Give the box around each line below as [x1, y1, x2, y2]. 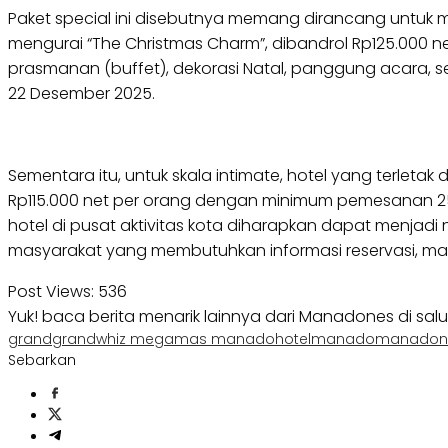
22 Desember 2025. [8, 82, 155, 106]
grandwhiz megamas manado [52, 329, 275, 350]
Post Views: [8, 280, 94, 304]
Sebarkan [8, 350, 76, 371]
